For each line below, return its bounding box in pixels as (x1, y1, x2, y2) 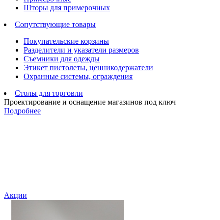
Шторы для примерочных (24, 3, 110, 12)
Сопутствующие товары (15, 20, 96, 28)
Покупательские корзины (24, 36, 109, 45)
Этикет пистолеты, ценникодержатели (24, 63, 153, 72)
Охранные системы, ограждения (24, 72, 133, 81)
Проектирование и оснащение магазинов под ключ (4, 97, 176, 106)
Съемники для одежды (24, 54, 100, 63)
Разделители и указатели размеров (24, 45, 139, 54)
